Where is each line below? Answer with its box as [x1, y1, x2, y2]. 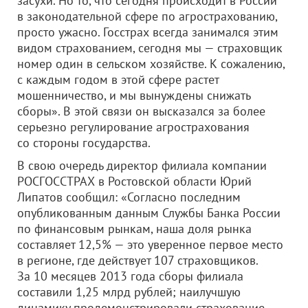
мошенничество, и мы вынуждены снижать [17, 87, 250, 103]
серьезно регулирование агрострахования [17, 119, 250, 135]
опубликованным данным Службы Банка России [17, 205, 280, 221]
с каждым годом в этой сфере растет [17, 71, 219, 87]
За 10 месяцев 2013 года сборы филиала [17, 268, 243, 284]
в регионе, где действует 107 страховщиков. [17, 252, 258, 268]
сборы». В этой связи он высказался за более [17, 103, 265, 119]
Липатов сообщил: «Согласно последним [17, 189, 241, 205]
